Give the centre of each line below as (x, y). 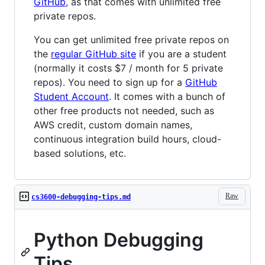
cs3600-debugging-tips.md (81, 197)
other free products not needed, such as (124, 110)
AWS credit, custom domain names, (113, 125)
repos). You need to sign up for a (109, 82)
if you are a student (181, 54)
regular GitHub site (93, 54)
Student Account (71, 96)
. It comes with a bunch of (167, 96)
